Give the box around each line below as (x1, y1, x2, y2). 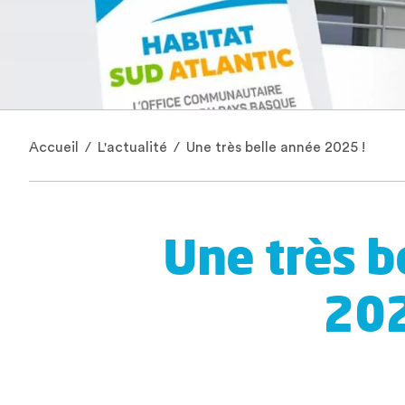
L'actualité (98, 140, 167, 155)
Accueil (29, 140, 79, 155)
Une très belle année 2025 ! (183, 140, 365, 155)
